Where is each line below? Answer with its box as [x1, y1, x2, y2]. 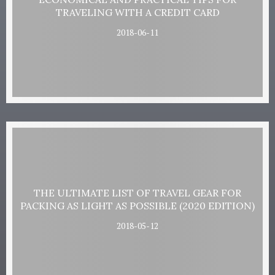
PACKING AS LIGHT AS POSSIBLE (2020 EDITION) [20, 199, 255, 212]
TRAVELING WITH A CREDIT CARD [55, 6, 220, 18]
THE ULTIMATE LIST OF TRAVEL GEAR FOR [34, 186, 241, 199]
